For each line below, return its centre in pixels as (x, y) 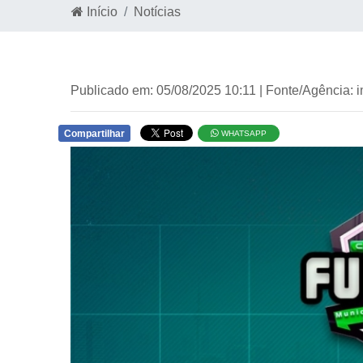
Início (100, 12)
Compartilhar (94, 134)
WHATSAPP (243, 133)
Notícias (157, 12)
